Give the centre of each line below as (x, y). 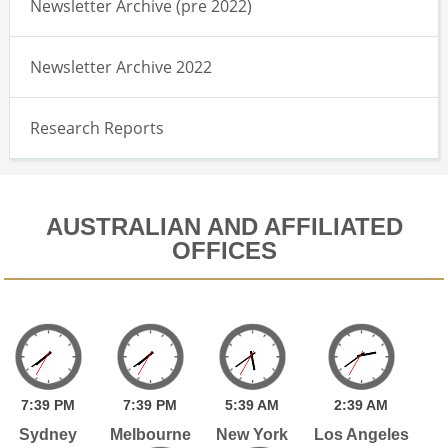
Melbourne (150, 434)
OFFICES (224, 250)
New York (252, 434)
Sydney (48, 434)
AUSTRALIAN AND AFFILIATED (224, 226)
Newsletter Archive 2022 (120, 66)
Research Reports (96, 127)
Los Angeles (361, 434)
